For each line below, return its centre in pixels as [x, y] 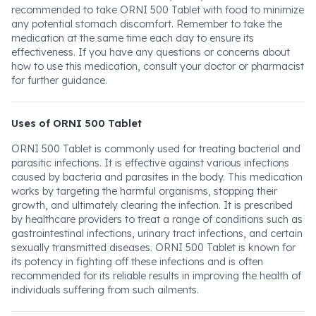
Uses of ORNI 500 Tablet [77, 123]
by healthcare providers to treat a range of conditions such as [157, 219]
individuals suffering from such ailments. [105, 290]
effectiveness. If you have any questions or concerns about [151, 52]
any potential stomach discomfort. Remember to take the [147, 24]
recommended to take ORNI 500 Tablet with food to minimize [158, 10]
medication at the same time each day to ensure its [133, 38]
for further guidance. [59, 80]
